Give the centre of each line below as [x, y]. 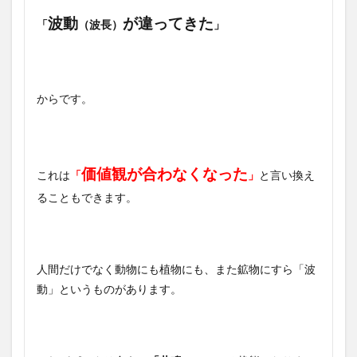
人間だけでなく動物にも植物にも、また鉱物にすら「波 [176, 269]
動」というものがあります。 [109, 288]
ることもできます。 [87, 197]
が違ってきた [168, 23]
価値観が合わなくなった [165, 173]
